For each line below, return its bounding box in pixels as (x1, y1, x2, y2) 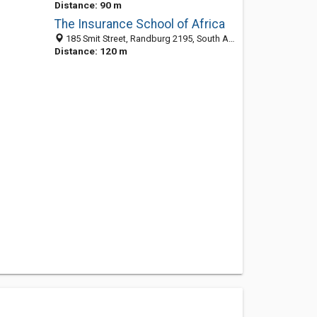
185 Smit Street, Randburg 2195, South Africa (63, 33, 229, 44)
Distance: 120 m (54, 45, 127, 57)
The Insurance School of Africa (54, 17, 225, 31)
